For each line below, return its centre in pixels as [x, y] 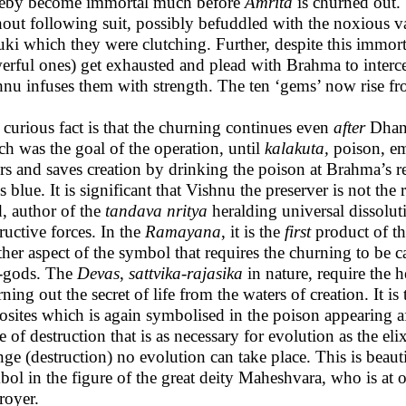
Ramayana [183, 232]
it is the [257, 232]
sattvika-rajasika [188, 273]
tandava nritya [159, 211]
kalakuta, [299, 148]
